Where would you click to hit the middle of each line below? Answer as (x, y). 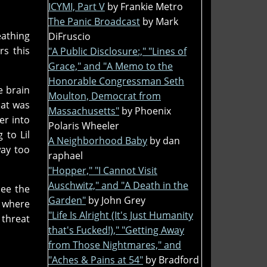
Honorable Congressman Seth (116, 81)
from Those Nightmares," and (115, 245)
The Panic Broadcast (94, 21)
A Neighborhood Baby (98, 140)
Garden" (67, 200)
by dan (165, 140)
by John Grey (117, 200)
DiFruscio (69, 36)
